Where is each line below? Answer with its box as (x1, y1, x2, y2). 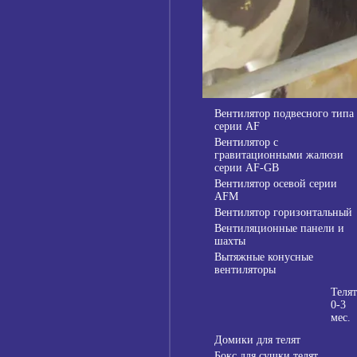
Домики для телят (214, 334, 300, 347)
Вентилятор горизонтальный (214, 206, 352, 219)
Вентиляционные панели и (214, 222, 344, 235)
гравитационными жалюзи (214, 149, 343, 162)
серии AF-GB (214, 162, 279, 175)
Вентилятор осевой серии (214, 178, 337, 190)
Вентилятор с (214, 136, 278, 149)
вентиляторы (214, 264, 276, 277)
